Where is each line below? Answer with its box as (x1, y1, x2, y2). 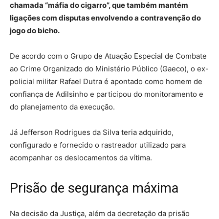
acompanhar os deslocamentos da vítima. (10, 153, 152, 162)
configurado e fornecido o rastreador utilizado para (10, 140, 186, 150)
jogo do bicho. (10, 25, 60, 35)
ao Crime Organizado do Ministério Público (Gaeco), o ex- (10, 64, 209, 73)
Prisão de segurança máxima (10, 180, 178, 196)
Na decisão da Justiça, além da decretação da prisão (10, 208, 190, 218)
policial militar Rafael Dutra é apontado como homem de (10, 76, 202, 86)
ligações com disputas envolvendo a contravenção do (10, 13, 201, 22)
